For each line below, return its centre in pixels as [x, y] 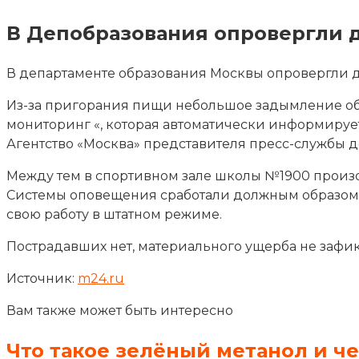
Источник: [42, 278]
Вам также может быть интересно [120, 310]
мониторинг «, [56, 124]
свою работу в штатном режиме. [114, 214]
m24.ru [101, 278]
